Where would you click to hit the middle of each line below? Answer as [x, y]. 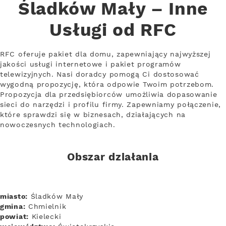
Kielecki [45, 217]
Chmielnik [46, 207]
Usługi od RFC [113, 31]
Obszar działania [113, 157]
